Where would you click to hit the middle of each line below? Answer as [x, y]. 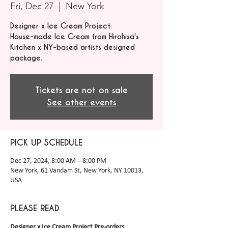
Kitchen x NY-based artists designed [73, 47]
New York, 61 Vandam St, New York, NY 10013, [77, 171]
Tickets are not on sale [81, 90]
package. [26, 58]
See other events [81, 103]
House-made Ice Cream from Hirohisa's [75, 37]
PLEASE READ [35, 208]
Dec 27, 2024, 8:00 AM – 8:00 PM [58, 161]
